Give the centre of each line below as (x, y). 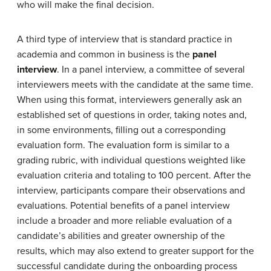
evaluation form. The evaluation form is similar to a (123, 145)
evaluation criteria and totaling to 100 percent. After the (134, 175)
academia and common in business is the (105, 54)
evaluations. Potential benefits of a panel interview (123, 205)
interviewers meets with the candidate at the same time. (135, 84)
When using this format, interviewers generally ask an (129, 100)
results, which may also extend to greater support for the (135, 251)
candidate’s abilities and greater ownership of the (121, 236)
